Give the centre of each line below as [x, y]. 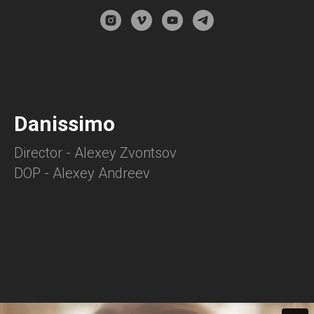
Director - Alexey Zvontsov [95, 153]
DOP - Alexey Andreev [82, 173]
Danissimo [64, 124]
